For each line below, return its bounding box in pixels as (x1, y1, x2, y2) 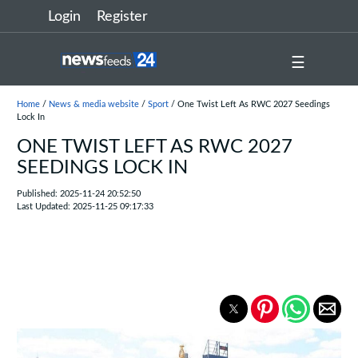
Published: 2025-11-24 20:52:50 (16, 189, 141, 198)
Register (97, 10, 148, 24)
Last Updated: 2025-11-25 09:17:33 (16, 202, 153, 211)
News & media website (48, 100, 139, 109)
